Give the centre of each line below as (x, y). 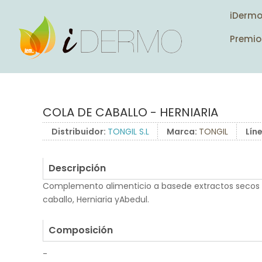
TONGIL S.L (128, 132)
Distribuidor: (80, 132)
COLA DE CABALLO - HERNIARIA (130, 112)
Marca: (183, 132)
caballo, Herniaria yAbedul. (96, 199)
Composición (81, 230)
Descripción (77, 168)
